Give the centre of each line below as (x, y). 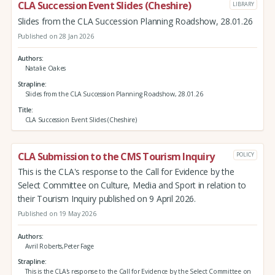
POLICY (245, 154)
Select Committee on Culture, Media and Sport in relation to (132, 185)
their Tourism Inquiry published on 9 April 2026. (107, 199)
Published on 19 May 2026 (57, 214)
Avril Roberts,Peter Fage (59, 246)
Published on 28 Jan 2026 (56, 36)
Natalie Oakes (45, 68)
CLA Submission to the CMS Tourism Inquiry (116, 156)
